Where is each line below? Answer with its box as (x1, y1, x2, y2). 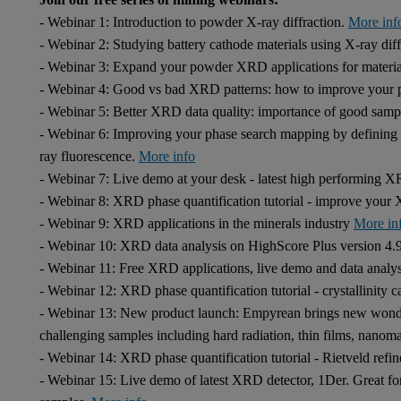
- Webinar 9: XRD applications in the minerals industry (39, 216, 354, 231)
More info (139, 149, 195, 164)
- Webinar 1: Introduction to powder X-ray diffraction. (39, 14, 348, 30)
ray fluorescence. (39, 149, 139, 164)
